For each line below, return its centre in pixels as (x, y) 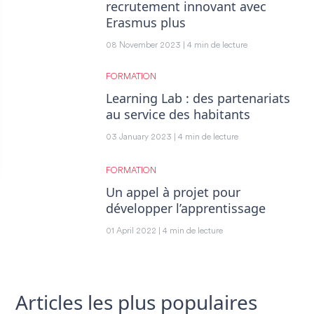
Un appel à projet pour (173, 192)
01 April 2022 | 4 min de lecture (164, 231)
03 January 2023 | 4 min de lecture (172, 137)
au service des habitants (178, 114)
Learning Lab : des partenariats (198, 98)
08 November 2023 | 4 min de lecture (177, 45)
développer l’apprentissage (186, 208)
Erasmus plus (146, 22)
